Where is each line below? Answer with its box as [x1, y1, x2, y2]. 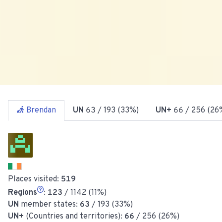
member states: [19, 199, 80, 210]
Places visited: [8, 174, 61, 184]
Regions [8, 187, 37, 198]
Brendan [26, 105, 56, 115]
